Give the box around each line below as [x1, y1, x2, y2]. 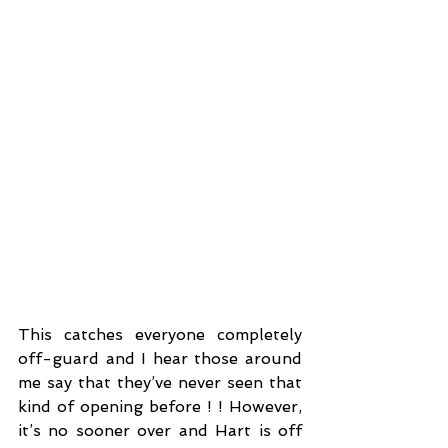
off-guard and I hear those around [18, 348, 302, 368]
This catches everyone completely [18, 324, 302, 344]
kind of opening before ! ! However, [18, 396, 302, 416]
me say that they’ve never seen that [18, 372, 302, 392]
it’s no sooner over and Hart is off [18, 420, 302, 440]
